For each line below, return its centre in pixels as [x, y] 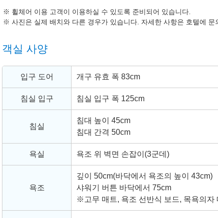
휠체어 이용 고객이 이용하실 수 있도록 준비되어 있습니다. [101, 12]
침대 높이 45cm [103, 121]
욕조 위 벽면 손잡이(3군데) [123, 154]
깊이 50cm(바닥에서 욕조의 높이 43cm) [145, 176]
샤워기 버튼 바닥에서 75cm [124, 188]
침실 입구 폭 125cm [110, 99]
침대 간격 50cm [103, 132]
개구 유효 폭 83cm [108, 77]
